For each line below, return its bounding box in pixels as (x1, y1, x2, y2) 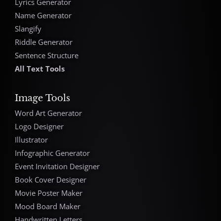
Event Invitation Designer (15, 161, 100, 171)
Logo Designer (15, 121, 64, 131)
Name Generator (15, 10, 72, 20)
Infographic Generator (15, 147, 90, 158)
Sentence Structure (15, 50, 78, 60)
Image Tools (15, 92, 71, 104)
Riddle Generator (15, 37, 73, 47)
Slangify (15, 23, 41, 34)
